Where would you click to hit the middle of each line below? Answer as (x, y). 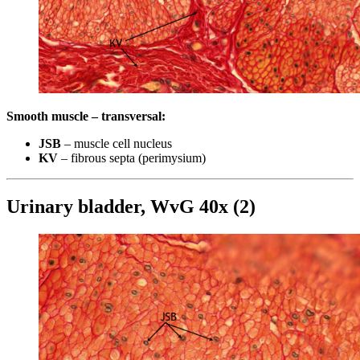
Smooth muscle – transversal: (86, 117)
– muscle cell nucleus (117, 144)
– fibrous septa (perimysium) (132, 158)
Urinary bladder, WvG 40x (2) (131, 207)
